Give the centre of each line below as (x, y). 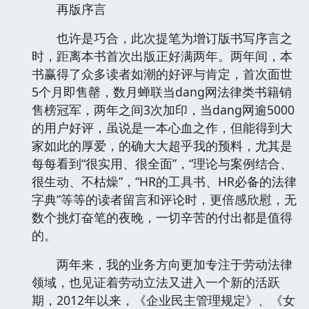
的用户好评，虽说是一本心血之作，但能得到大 (162, 127)
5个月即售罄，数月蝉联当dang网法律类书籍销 (162, 91)
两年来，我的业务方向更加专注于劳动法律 (162, 264)
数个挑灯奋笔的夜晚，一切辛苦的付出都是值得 (162, 217)
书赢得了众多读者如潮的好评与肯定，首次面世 (162, 73)
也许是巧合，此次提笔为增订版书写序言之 (162, 38)
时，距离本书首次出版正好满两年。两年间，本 (162, 56)
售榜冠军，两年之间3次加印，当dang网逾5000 (163, 109)
